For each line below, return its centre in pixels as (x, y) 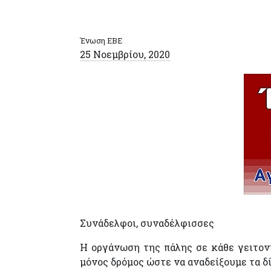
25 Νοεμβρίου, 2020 (125, 54)
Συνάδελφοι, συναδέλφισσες (147, 223)
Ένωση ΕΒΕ (101, 41)
